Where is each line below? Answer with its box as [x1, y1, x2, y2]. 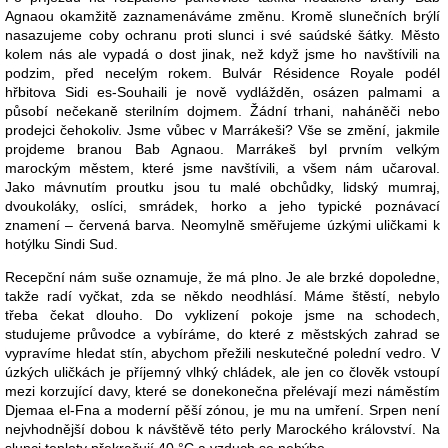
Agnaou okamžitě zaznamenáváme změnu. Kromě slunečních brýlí [5, 7, 440, 24]
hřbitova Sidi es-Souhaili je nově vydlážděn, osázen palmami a [5, 83, 440, 100]
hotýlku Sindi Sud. [5, 235, 118, 252]
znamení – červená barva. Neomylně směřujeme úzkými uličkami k [5, 216, 440, 233]
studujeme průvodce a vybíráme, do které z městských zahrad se [5, 325, 440, 342]
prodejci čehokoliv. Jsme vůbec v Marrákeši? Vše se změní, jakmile [5, 121, 440, 138]
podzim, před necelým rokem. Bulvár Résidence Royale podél [5, 64, 440, 81]
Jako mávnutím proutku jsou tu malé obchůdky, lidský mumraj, [5, 178, 440, 195]
